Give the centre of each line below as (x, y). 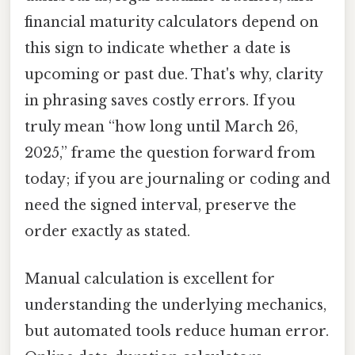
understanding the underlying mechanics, (176, 305)
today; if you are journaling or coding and (177, 179)
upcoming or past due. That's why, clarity (174, 75)
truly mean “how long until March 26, (161, 127)
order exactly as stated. (107, 232)
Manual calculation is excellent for (150, 279)
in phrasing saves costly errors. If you (160, 101)
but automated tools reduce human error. (177, 331)
